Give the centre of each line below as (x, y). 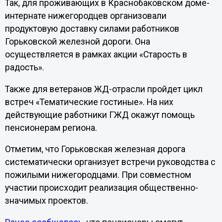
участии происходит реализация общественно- (101, 188)
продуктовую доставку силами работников (92, 29)
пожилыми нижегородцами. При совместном (98, 175)
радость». (24, 68)
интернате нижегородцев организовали (85, 16)
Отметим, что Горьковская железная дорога (95, 149)
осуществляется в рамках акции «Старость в (96, 55)
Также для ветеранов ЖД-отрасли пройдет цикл (104, 89)
